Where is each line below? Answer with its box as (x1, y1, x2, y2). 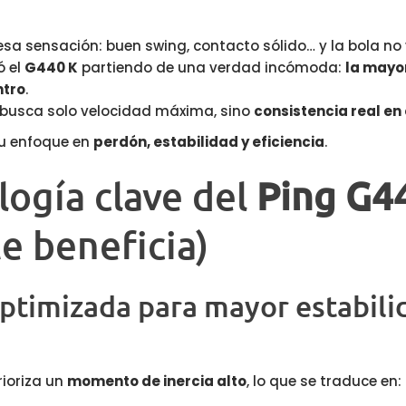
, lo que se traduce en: (246, 371, 401, 391)
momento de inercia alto (67, 371, 246, 391)
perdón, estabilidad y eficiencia (93, 131, 324, 151)
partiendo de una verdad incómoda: (78, 57, 345, 77)
